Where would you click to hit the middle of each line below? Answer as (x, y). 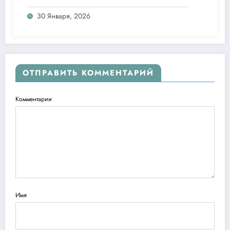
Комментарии (34, 99)
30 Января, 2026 (64, 16)
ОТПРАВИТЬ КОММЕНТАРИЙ (88, 73)
